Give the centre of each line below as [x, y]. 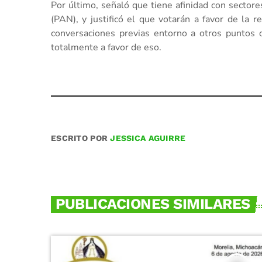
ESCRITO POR [81, 138]
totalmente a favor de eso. [106, 47]
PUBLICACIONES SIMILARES [153, 204]
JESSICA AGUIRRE [148, 138]
